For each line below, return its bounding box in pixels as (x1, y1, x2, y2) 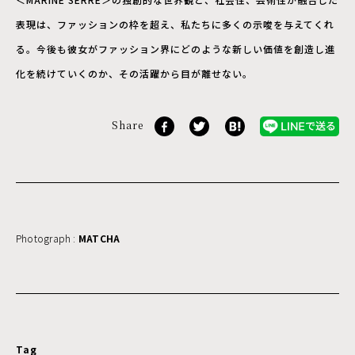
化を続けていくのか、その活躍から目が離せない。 (16, 66, 253, 80)
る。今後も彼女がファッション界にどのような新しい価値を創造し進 (16, 41, 335, 55)
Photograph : (16, 231, 78, 245)
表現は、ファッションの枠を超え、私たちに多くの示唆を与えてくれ (16, 17, 334, 31)
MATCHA (78, 231, 120, 245)
